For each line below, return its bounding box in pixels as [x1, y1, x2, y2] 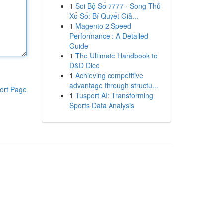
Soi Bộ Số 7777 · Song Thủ [75, 1, 161, 11]
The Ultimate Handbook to [75, 51, 158, 60]
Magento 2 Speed [75, 21, 131, 31]
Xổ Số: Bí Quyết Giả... [69, 11, 138, 21]
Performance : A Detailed [69, 31, 148, 41]
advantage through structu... [69, 80, 158, 90]
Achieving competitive [75, 70, 143, 80]
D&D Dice [69, 60, 100, 70]
